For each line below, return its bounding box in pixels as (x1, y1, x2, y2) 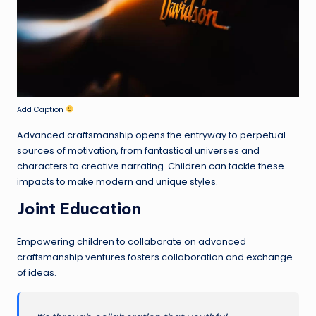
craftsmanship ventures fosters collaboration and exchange (17, 250, 293, 263)
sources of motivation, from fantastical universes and (17, 144, 260, 157)
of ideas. (17, 266, 56, 279)
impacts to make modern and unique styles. (17, 175, 218, 188)
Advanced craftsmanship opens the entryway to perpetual (17, 128, 286, 141)
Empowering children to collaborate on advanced (17, 235, 246, 248)
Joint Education (17, 198, 141, 219)
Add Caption (17, 104, 66, 115)
